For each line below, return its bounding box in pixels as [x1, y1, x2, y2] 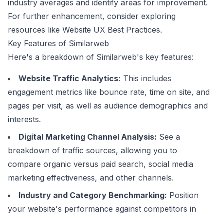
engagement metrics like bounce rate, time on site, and [8, 87, 210, 97]
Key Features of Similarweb [8, 38, 109, 48]
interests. [8, 114, 41, 124]
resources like [8, 25, 62, 35]
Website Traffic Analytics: [18, 73, 121, 83]
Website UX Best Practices [62, 25, 160, 35]
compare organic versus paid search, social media [8, 159, 193, 169]
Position [167, 190, 199, 200]
